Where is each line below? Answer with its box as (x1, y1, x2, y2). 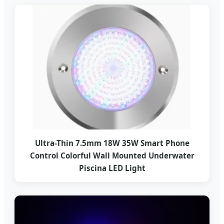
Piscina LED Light (78, 163, 145, 173)
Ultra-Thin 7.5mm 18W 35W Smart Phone (34, 138, 189, 148)
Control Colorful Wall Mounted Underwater (29, 150, 194, 161)
